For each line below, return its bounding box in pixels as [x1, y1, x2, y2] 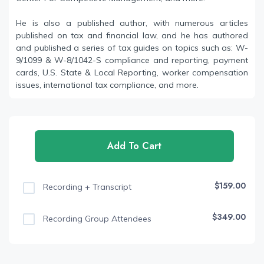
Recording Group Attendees [41, 213, 151, 224]
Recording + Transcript [41, 181, 131, 193]
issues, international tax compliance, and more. [16, 80, 199, 91]
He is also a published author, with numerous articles [16, 18, 248, 29]
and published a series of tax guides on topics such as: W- [16, 42, 248, 54]
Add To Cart [107, 139, 161, 153]
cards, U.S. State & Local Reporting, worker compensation [16, 67, 248, 78]
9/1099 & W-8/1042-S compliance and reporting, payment [16, 55, 248, 66]
